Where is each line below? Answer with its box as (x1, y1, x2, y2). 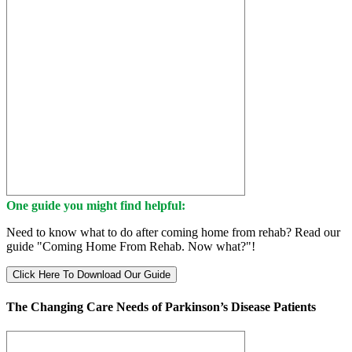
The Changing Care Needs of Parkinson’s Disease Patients (6, 299, 316, 313)
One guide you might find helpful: (6, 199, 185, 213)
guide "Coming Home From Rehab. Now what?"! (6, 240, 255, 254)
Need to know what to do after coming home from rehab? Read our (6, 225, 340, 240)
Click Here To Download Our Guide (13, 269, 170, 281)
